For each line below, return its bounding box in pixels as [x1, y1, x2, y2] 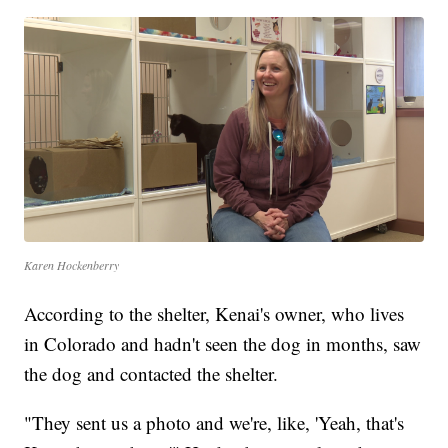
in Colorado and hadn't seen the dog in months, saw [24, 330, 422, 356]
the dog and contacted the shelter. [24, 360, 279, 386]
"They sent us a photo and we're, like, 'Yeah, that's [24, 409, 405, 435]
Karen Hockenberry [24, 256, 120, 273]
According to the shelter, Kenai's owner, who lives [24, 300, 405, 326]
